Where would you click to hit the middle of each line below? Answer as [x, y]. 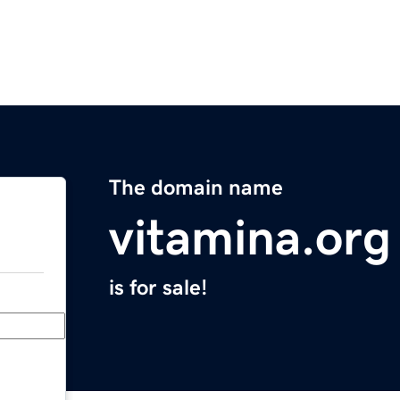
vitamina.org [250, 238]
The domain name [196, 188]
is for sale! [158, 288]
